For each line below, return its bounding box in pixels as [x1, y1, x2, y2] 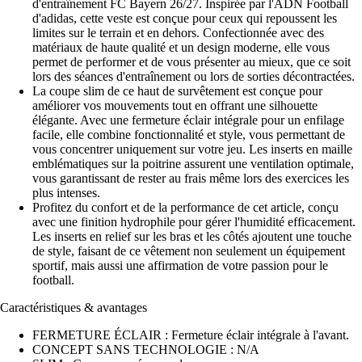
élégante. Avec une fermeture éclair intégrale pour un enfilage [32, 112, 344, 127]
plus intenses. [32, 185, 100, 200]
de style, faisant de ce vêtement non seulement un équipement [32, 243, 345, 258]
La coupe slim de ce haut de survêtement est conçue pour [32, 83, 322, 98]
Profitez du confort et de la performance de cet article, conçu [32, 200, 339, 214]
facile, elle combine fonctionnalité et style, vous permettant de [32, 127, 345, 141]
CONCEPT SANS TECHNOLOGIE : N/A [32, 342, 259, 356]
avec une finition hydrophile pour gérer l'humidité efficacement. [32, 214, 356, 229]
